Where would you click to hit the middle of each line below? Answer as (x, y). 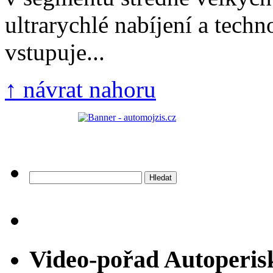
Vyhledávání (53, 176)
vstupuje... (55, 52)
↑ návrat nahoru (80, 90)
